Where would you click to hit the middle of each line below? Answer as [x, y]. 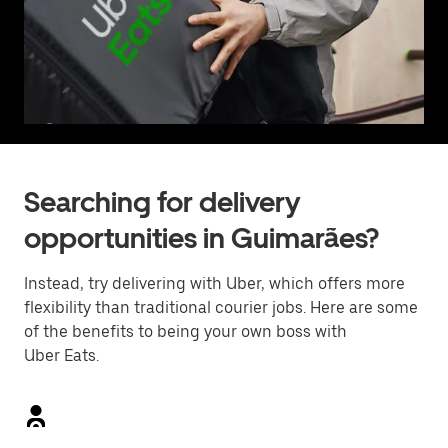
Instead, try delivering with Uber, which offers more [214, 283]
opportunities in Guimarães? [201, 238]
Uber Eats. [61, 355]
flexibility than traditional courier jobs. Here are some [221, 307]
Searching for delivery [162, 202]
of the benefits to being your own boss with [185, 331]
